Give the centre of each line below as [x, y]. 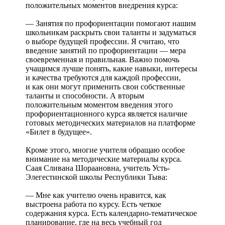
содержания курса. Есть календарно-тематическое [111, 213]
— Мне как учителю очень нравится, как [96, 195]
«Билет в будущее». [59, 132]
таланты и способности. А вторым [85, 95]
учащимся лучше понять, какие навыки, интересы [111, 68]
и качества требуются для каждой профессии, [103, 77]
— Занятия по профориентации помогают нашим [111, 23]
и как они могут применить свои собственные [105, 86]
